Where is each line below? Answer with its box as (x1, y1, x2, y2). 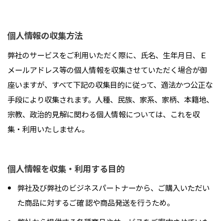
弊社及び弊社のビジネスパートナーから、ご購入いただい (17, 182, 210, 193)
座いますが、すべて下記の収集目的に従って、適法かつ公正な (7, 78, 213, 90)
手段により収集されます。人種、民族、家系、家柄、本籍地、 (7, 93, 214, 105)
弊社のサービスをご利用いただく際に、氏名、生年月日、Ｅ (7, 49, 207, 60)
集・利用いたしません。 (7, 123, 89, 134)
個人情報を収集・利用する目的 (7, 162, 125, 175)
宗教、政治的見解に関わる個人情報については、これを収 (7, 108, 200, 119)
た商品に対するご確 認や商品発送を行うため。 (17, 197, 174, 208)
